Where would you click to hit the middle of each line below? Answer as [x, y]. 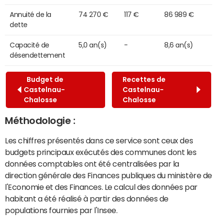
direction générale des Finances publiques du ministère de [108, 175]
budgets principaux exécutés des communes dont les [101, 152]
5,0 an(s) [93, 45]
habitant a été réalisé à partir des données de [87, 198]
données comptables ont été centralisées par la [92, 163]
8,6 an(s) [179, 45]
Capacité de [30, 45]
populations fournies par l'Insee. [61, 210]
